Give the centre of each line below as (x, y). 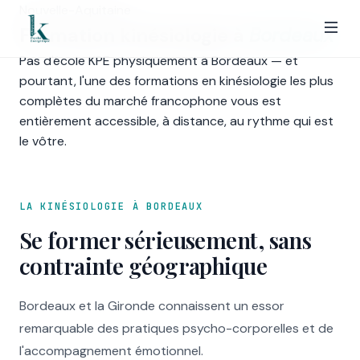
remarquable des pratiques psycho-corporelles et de (176, 328)
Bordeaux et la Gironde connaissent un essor (152, 306)
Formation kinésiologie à (134, 35)
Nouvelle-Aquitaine (75, 10)
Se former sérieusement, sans (166, 240)
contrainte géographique (143, 266)
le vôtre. (43, 141)
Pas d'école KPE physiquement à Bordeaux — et (159, 61)
